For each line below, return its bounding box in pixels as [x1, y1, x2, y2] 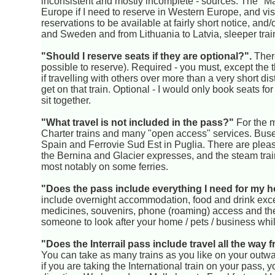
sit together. [41, 95, 91, 106]
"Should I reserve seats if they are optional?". [41, 50, 252, 61]
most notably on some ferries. [41, 161, 169, 172]
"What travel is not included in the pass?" [41, 117, 234, 128]
